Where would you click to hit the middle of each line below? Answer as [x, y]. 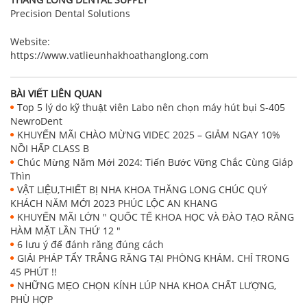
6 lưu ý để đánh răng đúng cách [90, 245]
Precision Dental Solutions [70, 14]
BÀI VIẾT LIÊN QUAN [56, 94]
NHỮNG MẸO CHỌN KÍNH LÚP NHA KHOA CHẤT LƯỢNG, [147, 286]
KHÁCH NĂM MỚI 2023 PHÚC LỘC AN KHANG [114, 204]
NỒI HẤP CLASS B [50, 149]
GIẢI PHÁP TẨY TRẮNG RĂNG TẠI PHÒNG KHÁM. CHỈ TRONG [153, 258]
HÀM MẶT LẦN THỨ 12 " [65, 231]
